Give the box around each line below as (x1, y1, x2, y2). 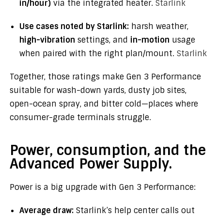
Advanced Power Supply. (10, 155, 172, 173)
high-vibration (19, 35, 75, 45)
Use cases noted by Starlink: (19, 21, 129, 31)
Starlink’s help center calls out (74, 205, 195, 216)
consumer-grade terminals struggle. (10, 112, 151, 123)
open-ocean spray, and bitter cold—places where (10, 99, 198, 109)
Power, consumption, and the (10, 141, 206, 159)
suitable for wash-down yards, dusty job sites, (10, 85, 186, 95)
